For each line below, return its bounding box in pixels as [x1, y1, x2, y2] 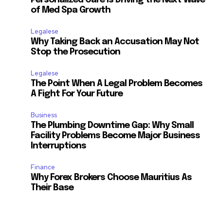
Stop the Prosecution [31, 48, 121, 57]
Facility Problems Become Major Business [31, 131, 200, 141]
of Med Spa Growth [31, 6, 111, 15]
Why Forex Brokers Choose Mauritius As [31, 173, 192, 182]
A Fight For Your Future [31, 90, 123, 99]
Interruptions [31, 142, 87, 151]
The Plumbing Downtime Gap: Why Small [31, 121, 194, 130]
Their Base [31, 183, 74, 193]
